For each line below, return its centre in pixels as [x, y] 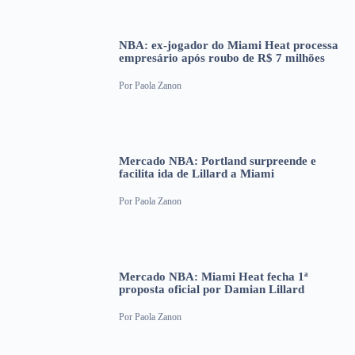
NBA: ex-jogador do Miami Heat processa [229, 46]
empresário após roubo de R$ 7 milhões [222, 58]
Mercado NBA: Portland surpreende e [218, 161]
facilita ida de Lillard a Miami [197, 174]
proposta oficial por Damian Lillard [212, 290]
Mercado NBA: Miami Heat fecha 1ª [214, 277]
